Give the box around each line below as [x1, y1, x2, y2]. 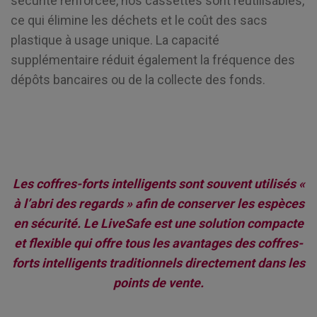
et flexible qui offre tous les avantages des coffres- [14, 236, 303, 251]
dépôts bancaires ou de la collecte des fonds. [11, 71, 265, 87]
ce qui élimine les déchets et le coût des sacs [11, 12, 267, 28]
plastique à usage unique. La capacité [11, 32, 219, 47]
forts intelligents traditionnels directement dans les [12, 255, 305, 271]
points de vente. [113, 275, 204, 291]
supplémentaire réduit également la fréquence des [11, 52, 295, 67]
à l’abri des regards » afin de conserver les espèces [13, 196, 304, 212]
